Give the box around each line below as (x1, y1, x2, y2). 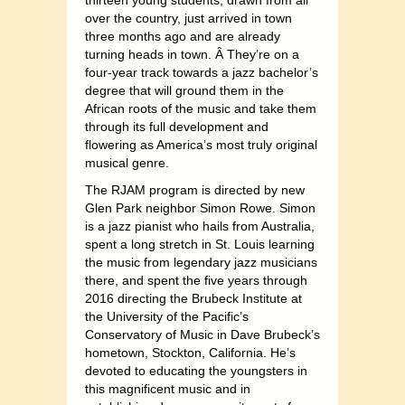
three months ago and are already (85, 29, 280, 44)
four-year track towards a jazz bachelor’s (85, 65, 318, 80)
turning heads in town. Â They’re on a (85, 47, 299, 62)
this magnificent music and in (85, 381, 250, 397)
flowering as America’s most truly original (85, 137, 317, 153)
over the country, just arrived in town (85, 11, 292, 26)
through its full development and (85, 119, 268, 135)
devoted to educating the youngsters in (85, 363, 307, 379)
